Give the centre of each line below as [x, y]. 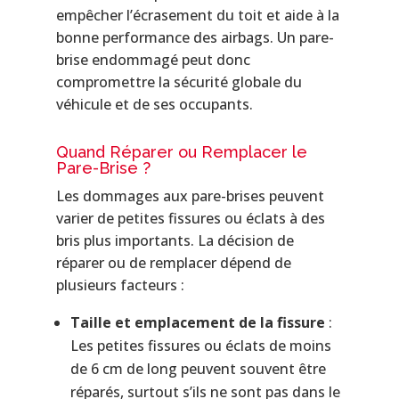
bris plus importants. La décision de [175, 240]
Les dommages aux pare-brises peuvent [190, 195]
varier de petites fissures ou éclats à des [190, 218]
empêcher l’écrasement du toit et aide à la [197, 15]
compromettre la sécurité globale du [179, 81]
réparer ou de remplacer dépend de [173, 262]
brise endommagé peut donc [153, 59]
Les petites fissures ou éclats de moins [200, 345]
